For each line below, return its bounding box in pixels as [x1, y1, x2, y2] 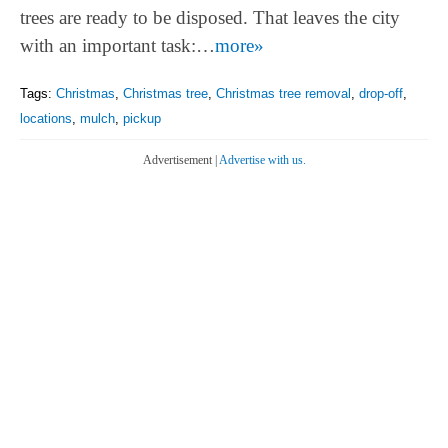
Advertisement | [142, 153, 219, 166]
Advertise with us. [218, 153, 306, 166]
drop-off [359, 85, 403, 101]
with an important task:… [20, 34, 215, 56]
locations [20, 110, 72, 126]
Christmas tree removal [216, 85, 351, 101]
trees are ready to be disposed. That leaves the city [20, 6, 400, 28]
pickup [123, 110, 161, 126]
